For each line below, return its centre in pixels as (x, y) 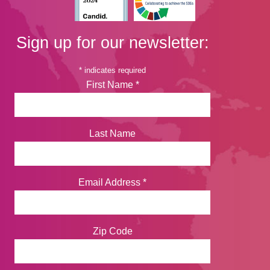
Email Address (111, 182)
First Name (111, 85)
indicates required (114, 71)
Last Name (112, 134)
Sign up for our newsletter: (112, 43)
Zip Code (112, 231)
